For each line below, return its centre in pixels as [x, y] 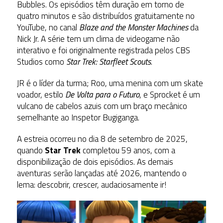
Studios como [40, 62]
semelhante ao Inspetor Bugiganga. [78, 118]
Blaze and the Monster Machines [133, 28]
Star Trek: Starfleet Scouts [107, 62]
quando [31, 151]
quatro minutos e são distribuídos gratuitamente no [106, 16]
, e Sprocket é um [169, 95]
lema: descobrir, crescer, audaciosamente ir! [91, 185]
